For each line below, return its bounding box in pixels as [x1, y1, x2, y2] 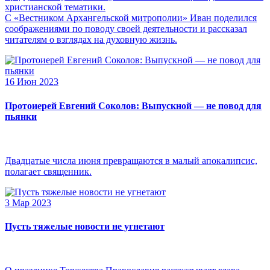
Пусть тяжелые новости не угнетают [5, 221, 165, 232]
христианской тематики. [5, 2, 105, 13]
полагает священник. [5, 166, 92, 177]
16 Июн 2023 [5, 77, 58, 87]
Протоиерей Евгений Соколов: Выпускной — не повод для [5, 100, 262, 111]
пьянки [5, 111, 37, 122]
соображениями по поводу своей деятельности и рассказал [5, 24, 247, 34]
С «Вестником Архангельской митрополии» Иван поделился [5, 13, 257, 24]
